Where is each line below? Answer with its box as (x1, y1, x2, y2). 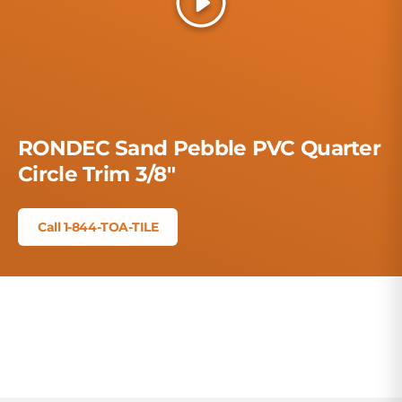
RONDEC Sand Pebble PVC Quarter (18, 135, 381, 162)
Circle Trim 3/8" (18, 161, 175, 188)
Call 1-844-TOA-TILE (38, 220, 159, 235)
